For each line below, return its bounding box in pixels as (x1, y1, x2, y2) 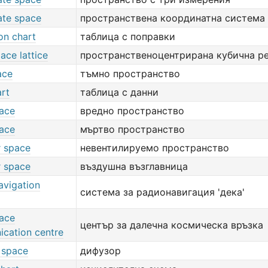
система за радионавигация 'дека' (80, 186, 245, 198)
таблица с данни (80, 86, 159, 98)
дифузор (80, 245, 121, 257)
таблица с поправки (80, 31, 175, 42)
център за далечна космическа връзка (80, 219, 263, 231)
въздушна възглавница (80, 160, 188, 172)
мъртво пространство (80, 123, 185, 135)
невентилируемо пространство (80, 142, 229, 154)
